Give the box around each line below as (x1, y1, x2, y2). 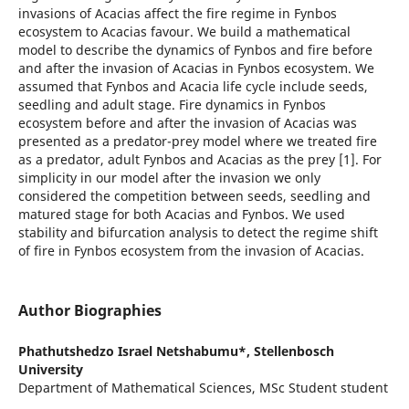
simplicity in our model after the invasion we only (17, 168, 320, 186)
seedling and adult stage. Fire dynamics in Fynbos (17, 95, 326, 113)
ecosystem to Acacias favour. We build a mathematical (17, 22, 351, 40)
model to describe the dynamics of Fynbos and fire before (17, 40, 372, 58)
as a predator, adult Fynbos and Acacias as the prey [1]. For (17, 150, 382, 168)
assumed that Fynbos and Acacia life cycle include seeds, (17, 77, 368, 95)
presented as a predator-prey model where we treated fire (17, 131, 377, 150)
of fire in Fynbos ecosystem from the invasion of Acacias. (17, 241, 364, 259)
